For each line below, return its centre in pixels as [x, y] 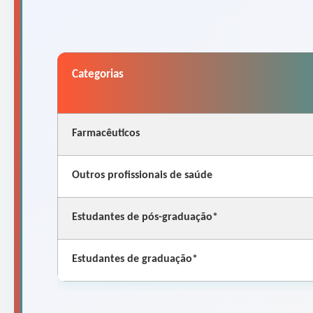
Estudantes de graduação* [135, 259]
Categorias [98, 74]
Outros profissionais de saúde [142, 175]
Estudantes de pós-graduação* [145, 217]
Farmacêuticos [106, 133]
